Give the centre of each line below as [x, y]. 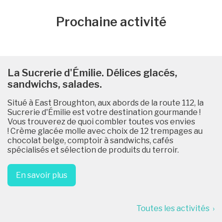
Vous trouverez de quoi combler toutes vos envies [101, 121]
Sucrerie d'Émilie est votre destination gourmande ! [104, 112]
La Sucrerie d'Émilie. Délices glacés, [92, 73]
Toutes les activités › [175, 209]
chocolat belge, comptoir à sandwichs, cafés [90, 140]
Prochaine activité [111, 22]
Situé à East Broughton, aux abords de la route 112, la [106, 103]
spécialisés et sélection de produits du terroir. [93, 150]
